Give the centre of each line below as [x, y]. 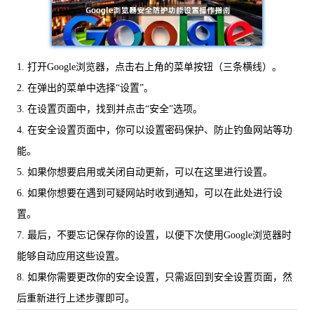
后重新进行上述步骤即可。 [76, 298]
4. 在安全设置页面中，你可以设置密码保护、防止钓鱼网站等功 [155, 130]
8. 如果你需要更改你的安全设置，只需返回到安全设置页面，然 [155, 277]
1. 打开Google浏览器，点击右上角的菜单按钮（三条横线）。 [149, 67]
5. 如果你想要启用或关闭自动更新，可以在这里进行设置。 [145, 172]
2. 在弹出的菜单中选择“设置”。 [85, 88]
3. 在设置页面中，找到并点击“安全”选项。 [110, 109]
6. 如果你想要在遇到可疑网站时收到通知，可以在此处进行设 [150, 193]
